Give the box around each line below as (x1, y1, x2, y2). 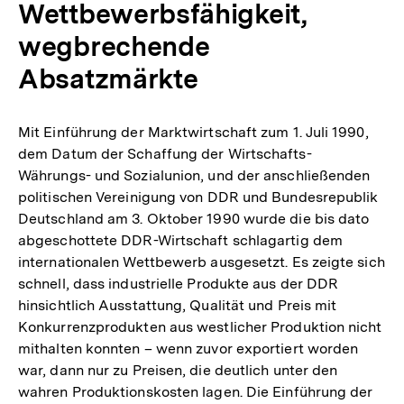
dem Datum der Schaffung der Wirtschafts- (18, 145, 312, 163)
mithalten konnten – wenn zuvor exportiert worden (18, 340, 359, 358)
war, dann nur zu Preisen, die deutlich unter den (18, 362, 338, 380)
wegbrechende (18, 30, 209, 63)
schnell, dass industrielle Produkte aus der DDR (18, 275, 339, 293)
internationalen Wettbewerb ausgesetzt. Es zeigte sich (18, 253, 385, 271)
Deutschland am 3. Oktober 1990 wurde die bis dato (18, 210, 370, 228)
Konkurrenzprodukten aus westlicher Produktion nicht (18, 318, 382, 336)
